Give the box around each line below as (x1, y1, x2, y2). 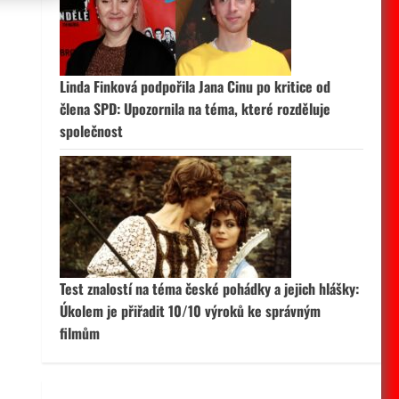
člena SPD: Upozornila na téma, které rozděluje (59, 98, 330, 119)
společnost (59, 120, 123, 142)
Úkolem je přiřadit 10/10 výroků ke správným (59, 300, 321, 322)
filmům (59, 322, 100, 344)
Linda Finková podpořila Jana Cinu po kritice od (59, 76, 330, 97)
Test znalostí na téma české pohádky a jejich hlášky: (59, 278, 359, 299)
